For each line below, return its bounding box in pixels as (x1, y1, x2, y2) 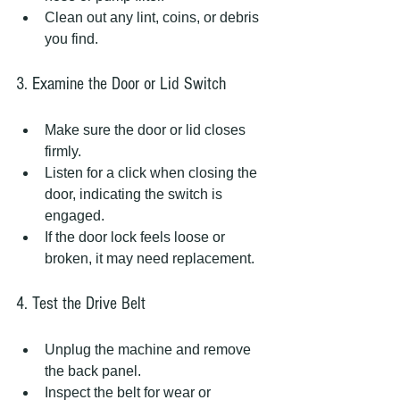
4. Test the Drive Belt (16, 294, 146, 314)
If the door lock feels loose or (45, 229, 229, 246)
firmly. (45, 144, 88, 160)
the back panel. (45, 363, 148, 379)
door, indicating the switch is (45, 187, 226, 203)
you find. (45, 31, 98, 47)
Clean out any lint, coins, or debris (45, 10, 262, 26)
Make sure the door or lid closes (45, 122, 249, 138)
